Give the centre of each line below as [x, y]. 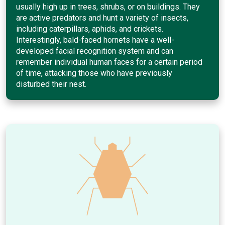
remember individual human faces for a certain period [109, 62]
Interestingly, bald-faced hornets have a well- [95, 40]
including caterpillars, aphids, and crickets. [90, 29]
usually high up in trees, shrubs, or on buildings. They [108, 7]
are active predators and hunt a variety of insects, [102, 18]
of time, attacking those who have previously [94, 73]
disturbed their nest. [51, 84]
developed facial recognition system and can [95, 51]
